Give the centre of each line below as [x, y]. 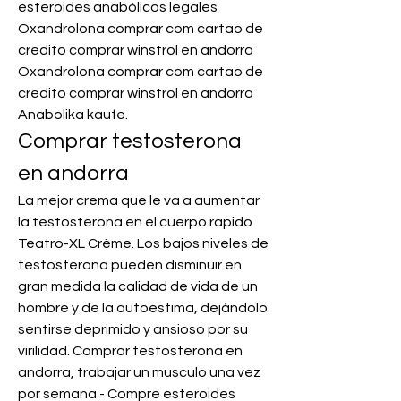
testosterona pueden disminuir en [130, 265]
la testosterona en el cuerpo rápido [135, 222]
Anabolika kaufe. [74, 115]
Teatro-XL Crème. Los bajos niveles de [143, 244]
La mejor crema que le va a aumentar [139, 201]
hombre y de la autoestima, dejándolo [143, 308]
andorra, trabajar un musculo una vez [139, 373]
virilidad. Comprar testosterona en [130, 351]
